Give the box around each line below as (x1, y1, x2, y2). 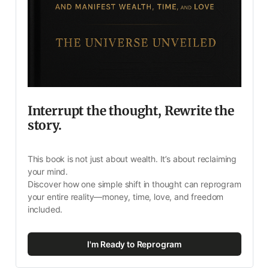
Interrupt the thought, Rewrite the (27, 103, 234, 119)
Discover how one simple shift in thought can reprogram (27, 179, 241, 190)
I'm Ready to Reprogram (86, 238, 183, 249)
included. (27, 204, 63, 215)
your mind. (27, 166, 68, 177)
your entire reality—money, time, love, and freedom (27, 192, 224, 202)
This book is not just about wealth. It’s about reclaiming (27, 154, 237, 165)
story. (27, 117, 62, 134)
